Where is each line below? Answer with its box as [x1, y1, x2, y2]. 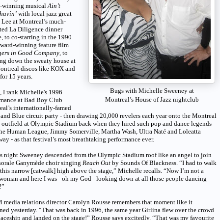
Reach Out [82, 159, 110, 166]
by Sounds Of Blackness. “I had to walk [110, 159, 217, 166]
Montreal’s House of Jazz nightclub [105, 95, 199, 103]
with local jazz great [17, 9, 72, 17]
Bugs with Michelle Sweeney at [110, 86, 194, 94]
